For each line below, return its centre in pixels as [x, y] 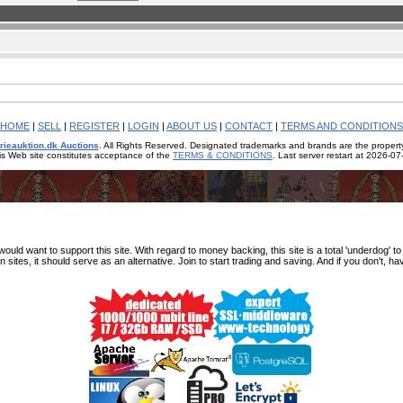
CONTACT [249, 126]
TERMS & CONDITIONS [223, 155]
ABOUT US [192, 126]
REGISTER [94, 126]
